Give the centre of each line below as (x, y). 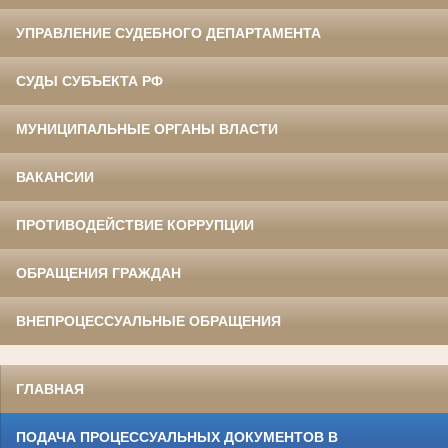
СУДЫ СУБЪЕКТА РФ (89, 81)
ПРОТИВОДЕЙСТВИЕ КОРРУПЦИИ (135, 225)
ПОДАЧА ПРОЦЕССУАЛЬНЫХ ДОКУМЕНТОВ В (177, 437)
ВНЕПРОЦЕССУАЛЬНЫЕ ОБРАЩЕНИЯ (148, 321)
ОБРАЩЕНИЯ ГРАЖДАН (98, 273)
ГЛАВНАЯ (50, 389)
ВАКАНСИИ (55, 177)
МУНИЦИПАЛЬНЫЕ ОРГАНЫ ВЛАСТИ (147, 129)
